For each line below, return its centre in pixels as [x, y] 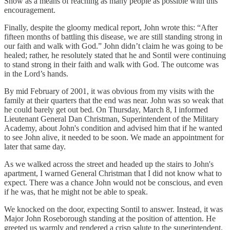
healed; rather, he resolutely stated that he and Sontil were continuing [115, 55]
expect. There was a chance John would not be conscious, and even [113, 183]
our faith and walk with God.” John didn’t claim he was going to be [113, 46]
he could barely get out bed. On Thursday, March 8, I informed [106, 110]
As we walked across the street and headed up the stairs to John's [109, 164]
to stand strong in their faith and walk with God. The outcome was [111, 65]
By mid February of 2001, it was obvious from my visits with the [109, 91]
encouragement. [30, 10]
